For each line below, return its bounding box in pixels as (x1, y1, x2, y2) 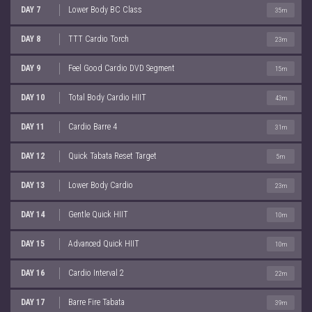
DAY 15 (21, 238, 45, 249)
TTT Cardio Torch (68, 33, 129, 44)
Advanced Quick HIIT (68, 238, 139, 249)
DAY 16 (21, 267, 45, 278)
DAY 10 (21, 92, 45, 102)
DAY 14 (21, 209, 45, 219)
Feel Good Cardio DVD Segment (68, 63, 175, 73)
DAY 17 (21, 297, 45, 307)
